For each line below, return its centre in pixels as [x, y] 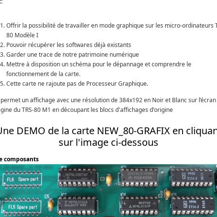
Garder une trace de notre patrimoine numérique [73, 54]
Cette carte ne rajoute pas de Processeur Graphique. [77, 84]
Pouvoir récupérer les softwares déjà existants [69, 45]
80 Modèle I [22, 35]
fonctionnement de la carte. [43, 74]
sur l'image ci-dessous [108, 142]
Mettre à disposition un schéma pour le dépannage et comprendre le [99, 64]
